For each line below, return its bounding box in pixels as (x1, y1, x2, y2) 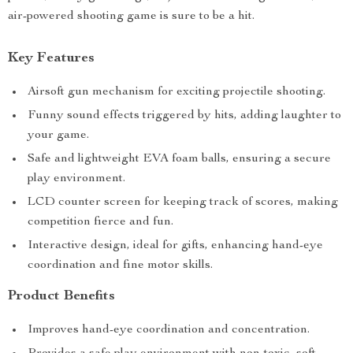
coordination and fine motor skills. (28, 259, 213, 272)
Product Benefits (8, 289, 115, 303)
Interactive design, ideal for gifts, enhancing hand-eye (28, 240, 323, 252)
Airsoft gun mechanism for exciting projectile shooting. (28, 86, 325, 98)
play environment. (28, 173, 125, 185)
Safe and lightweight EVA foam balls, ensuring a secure (28, 153, 331, 165)
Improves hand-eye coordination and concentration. (28, 324, 310, 336)
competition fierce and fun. (28, 216, 173, 229)
